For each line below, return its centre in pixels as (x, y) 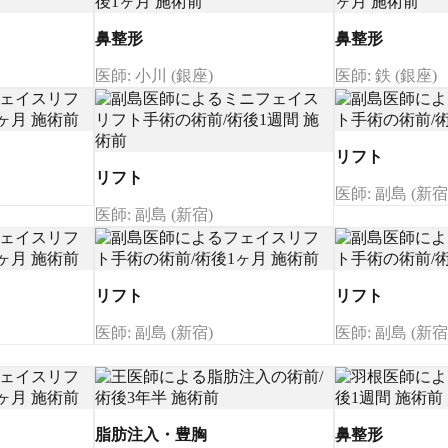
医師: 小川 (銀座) (154, 75)
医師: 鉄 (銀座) (386, 75)
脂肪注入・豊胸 (151, 434)
